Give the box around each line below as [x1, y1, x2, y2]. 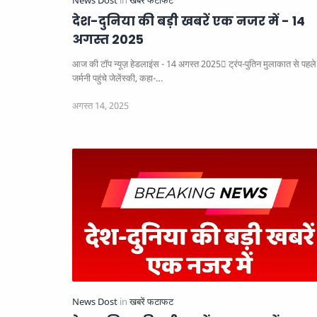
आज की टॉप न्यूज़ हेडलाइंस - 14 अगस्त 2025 [72, 57, 221, 70]
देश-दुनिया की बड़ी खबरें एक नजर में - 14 [72, 12, 305, 30]
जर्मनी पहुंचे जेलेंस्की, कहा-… [72, 71, 163, 84]
